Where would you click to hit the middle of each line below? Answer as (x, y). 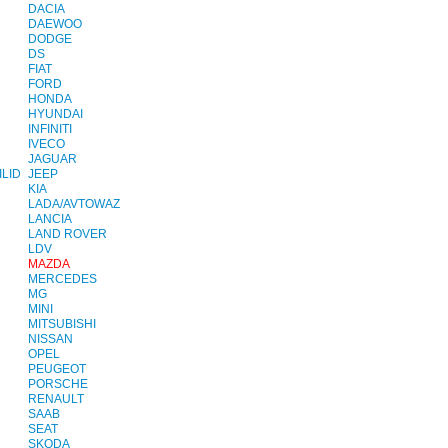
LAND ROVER (68, 234)
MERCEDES (63, 279)
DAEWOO (55, 24)
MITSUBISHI (62, 324)
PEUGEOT (57, 369)
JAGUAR (53, 159)
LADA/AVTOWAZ (74, 204)
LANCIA (50, 219)
